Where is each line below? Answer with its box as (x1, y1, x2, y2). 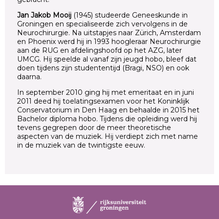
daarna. (17, 72, 42, 81)
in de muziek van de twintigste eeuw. (17, 140, 145, 150)
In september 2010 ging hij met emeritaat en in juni (17, 88, 194, 97)
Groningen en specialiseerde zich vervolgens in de (17, 19, 188, 28)
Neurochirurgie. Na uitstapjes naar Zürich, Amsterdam (17, 28, 201, 37)
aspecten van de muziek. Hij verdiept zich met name (17, 131, 198, 141)
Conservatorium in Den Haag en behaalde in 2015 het (17, 105, 199, 114)
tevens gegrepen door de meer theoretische (17, 123, 171, 132)
